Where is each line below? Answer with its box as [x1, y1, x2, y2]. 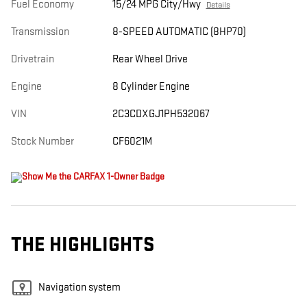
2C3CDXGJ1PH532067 [112, 108, 210, 121]
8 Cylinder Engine [112, 80, 190, 94]
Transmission [11, 25, 69, 39]
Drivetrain [11, 53, 54, 66]
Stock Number [11, 135, 74, 149]
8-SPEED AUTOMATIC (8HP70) [112, 25, 246, 39]
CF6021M [112, 135, 152, 149]
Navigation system [38, 281, 121, 295]
